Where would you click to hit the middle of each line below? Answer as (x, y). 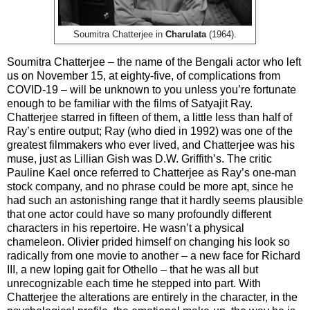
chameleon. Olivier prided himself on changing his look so (148, 241)
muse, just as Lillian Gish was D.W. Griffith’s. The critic (139, 158)
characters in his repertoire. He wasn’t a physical (126, 228)
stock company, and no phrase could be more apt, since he (150, 186)
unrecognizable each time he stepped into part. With (134, 283)
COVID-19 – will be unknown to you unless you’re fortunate (152, 89)
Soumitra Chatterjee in (119, 34)
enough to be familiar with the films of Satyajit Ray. (130, 103)
